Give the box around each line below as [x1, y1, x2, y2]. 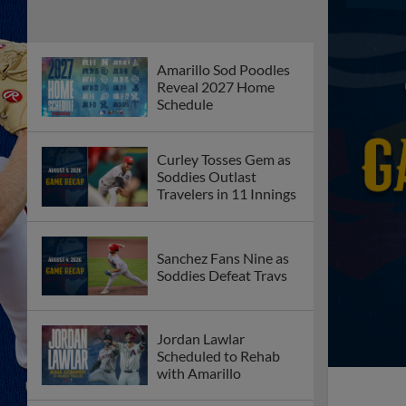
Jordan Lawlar [157, 329, 245, 347]
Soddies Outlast [157, 168, 256, 186]
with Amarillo [157, 363, 241, 382]
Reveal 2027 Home [157, 78, 275, 96]
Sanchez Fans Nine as [157, 248, 289, 266]
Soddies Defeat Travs [157, 266, 287, 284]
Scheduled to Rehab [157, 346, 280, 364]
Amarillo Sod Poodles [157, 61, 290, 79]
